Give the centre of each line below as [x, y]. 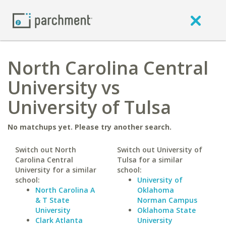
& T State [52, 200]
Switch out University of [159, 150]
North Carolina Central [108, 68]
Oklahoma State [166, 210]
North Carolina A [65, 190]
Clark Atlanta [59, 220]
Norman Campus [167, 200]
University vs [64, 88]
